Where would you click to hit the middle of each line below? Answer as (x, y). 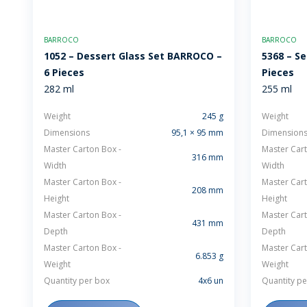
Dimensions (67, 133)
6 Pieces (64, 72)
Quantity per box (77, 281)
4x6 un (211, 281)
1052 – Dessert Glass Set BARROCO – (133, 56)
